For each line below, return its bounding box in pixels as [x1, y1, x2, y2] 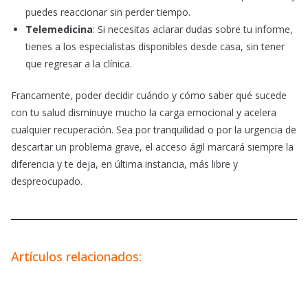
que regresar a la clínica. [25, 57, 132, 71]
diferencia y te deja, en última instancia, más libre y [11, 157, 238, 171]
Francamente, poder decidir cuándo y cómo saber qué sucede [11, 89, 287, 102]
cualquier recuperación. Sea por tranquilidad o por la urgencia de [11, 123, 296, 137]
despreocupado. [11, 175, 82, 188]
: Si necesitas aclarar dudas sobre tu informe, [93, 23, 293, 36]
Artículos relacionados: [11, 248, 142, 265]
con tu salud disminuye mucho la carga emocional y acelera [11, 106, 276, 120]
